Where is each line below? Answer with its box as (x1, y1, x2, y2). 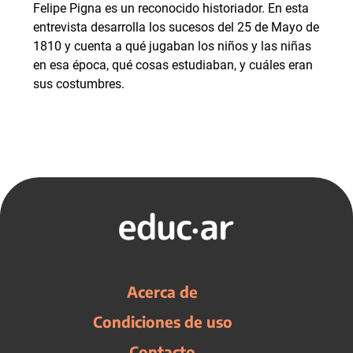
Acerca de (127, 282, 198, 302)
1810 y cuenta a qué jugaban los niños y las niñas (33, 39, 311, 54)
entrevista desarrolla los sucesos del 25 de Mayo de (33, 20, 319, 35)
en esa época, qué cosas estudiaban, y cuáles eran (33, 58, 313, 73)
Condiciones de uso (92, 312, 232, 332)
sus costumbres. (33, 76, 124, 92)
